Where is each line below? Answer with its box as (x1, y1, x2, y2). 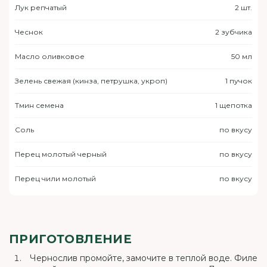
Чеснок (15, 27, 43, 36)
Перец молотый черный (15, 150, 107, 159)
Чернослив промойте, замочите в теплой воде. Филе (30, 253, 257, 263)
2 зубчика (215, 27, 252, 36)
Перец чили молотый (15, 174, 96, 183)
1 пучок (225, 76, 252, 85)
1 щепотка (215, 101, 252, 110)
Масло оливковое (15, 52, 85, 61)
